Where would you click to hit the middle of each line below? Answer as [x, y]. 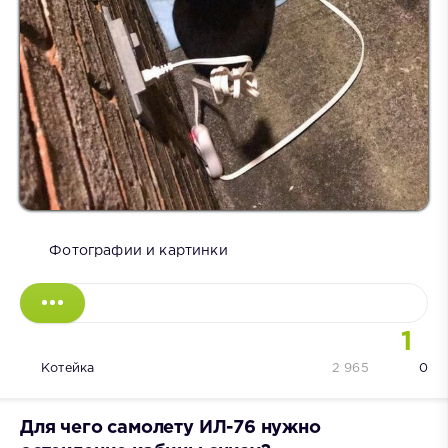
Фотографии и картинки [138, 251]
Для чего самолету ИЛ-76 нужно [170, 428]
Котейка [68, 369]
